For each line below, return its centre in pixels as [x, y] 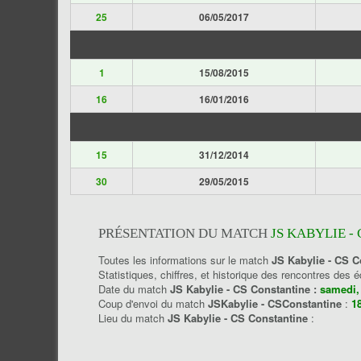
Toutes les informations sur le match [185, 260]
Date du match [134, 289]
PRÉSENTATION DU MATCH [185, 233]
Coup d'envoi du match [153, 303]
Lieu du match [133, 318]
